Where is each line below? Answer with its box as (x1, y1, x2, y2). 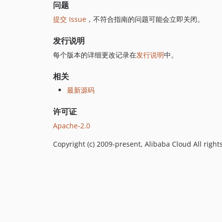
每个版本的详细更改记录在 (53, 50, 136, 59)
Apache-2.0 (53, 120, 90, 130)
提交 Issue (53, 14, 86, 24)
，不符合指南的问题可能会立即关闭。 (86, 14, 204, 24)
